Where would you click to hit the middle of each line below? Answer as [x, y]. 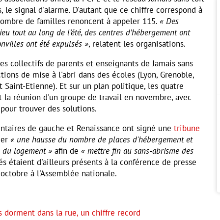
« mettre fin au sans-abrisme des [137, 151]
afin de [67, 151]
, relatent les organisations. [137, 43]
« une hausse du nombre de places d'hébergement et [100, 139]
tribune [187, 128]
